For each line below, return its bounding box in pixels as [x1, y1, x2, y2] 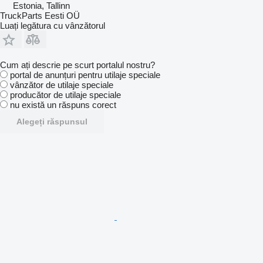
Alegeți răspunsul [16, 117, 87, 126]
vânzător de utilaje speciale [10, 80, 113, 90]
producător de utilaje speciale [10, 90, 121, 100]
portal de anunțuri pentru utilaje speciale [10, 70, 160, 80]
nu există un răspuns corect [10, 100, 116, 110]
